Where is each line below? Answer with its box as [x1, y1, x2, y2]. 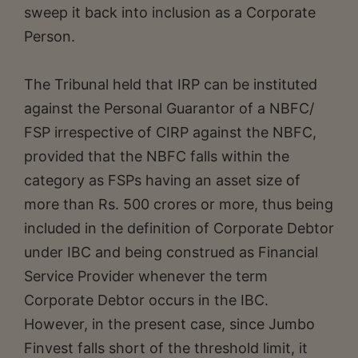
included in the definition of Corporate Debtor [24, 219, 334, 237]
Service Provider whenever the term [24, 267, 268, 284]
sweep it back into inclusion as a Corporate [24, 3, 316, 21]
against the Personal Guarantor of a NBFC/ [24, 99, 314, 117]
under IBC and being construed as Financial [24, 243, 318, 261]
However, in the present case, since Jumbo [24, 315, 315, 332]
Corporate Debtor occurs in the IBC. [24, 291, 268, 308]
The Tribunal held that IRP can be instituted [24, 75, 317, 93]
